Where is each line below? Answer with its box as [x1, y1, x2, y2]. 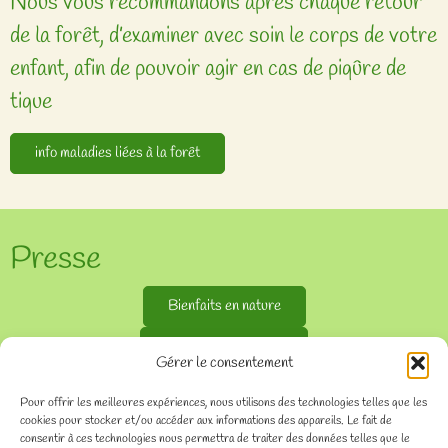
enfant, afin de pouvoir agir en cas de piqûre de [10, 53, 406, 84]
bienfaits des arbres [165, 337, 283, 358]
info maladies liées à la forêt [35, 143, 200, 164]
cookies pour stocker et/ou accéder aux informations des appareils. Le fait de [20, 413, 392, 429]
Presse [10, 238, 101, 282]
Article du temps [175, 378, 273, 399]
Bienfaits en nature [167, 296, 281, 317]
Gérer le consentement [155, 353, 293, 373]
